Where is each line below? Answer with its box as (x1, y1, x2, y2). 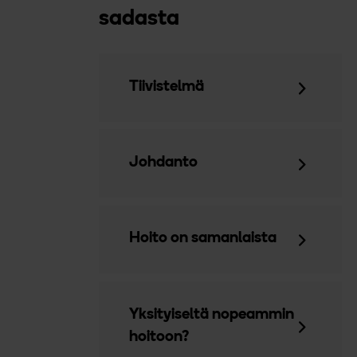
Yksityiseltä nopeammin (129, 307, 295, 323)
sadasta (98, 8, 179, 30)
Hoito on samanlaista (129, 231, 277, 247)
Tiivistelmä (129, 80, 205, 95)
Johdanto (129, 155, 198, 171)
